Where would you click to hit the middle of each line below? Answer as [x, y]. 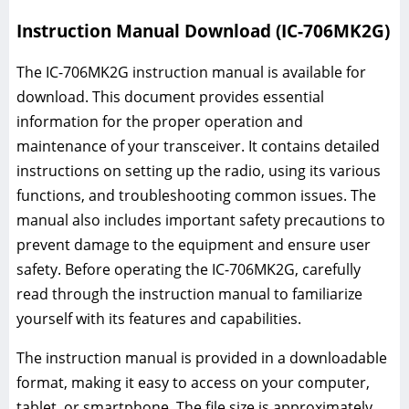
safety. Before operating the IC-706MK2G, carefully [189, 269]
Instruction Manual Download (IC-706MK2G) [203, 30]
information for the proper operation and [160, 121]
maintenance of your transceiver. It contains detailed [198, 146]
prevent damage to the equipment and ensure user [194, 244]
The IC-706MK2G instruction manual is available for [191, 72]
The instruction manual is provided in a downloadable [202, 357]
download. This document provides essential [170, 96]
